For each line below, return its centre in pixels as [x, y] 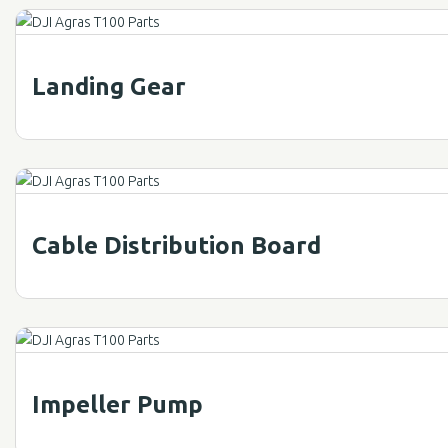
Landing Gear [109, 86]
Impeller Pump [117, 404]
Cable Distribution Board [176, 245]
